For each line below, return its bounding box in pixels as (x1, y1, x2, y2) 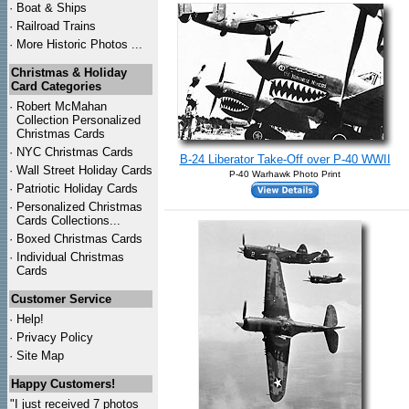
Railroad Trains (16, 19, 96, 33)
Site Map (16, 349, 64, 362)
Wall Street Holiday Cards (16, 163, 152, 177)
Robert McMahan (16, 100, 107, 113)
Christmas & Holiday (11, 66, 127, 79)
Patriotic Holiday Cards (16, 182, 138, 195)
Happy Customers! (11, 377, 115, 391)
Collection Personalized (16, 113, 141, 127)
